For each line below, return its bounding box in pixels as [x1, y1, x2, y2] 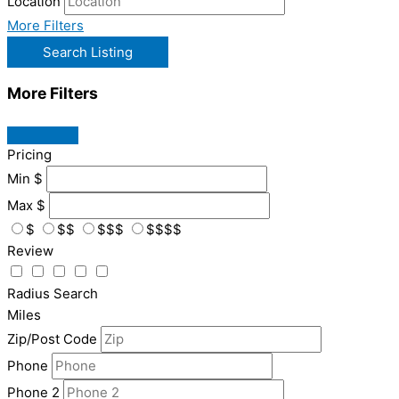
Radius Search [7, 284, 98, 302]
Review [7, 241, 53, 259]
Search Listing [43, 43, 133, 61]
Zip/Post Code [7, 330, 97, 347]
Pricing [7, 145, 52, 163]
